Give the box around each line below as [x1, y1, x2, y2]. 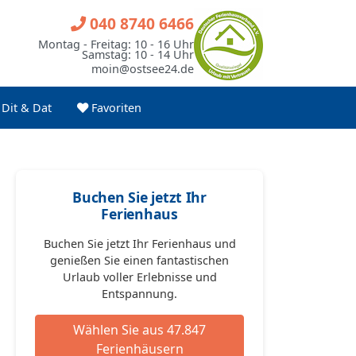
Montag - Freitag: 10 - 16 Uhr [38, 37, 194, 52]
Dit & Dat [2, 100, 52, 115]
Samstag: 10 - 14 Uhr [82, 47, 194, 62]
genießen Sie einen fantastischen [50, 253, 230, 268]
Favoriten [88, 100, 141, 115]
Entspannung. [102, 286, 178, 301]
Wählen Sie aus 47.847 [73, 321, 207, 339]
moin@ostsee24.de [91, 61, 194, 76]
